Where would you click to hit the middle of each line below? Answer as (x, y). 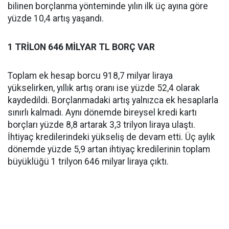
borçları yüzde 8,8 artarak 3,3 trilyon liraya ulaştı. (101, 125)
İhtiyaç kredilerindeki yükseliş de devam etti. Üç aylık (111, 137)
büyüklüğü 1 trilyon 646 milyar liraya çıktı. (88, 162)
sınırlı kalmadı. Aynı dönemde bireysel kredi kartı (102, 112)
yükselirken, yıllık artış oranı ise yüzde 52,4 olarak (104, 88)
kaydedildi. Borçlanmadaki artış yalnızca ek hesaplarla (113, 100)
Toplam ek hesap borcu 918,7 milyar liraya (90, 76)
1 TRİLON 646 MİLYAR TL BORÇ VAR (81, 47)
